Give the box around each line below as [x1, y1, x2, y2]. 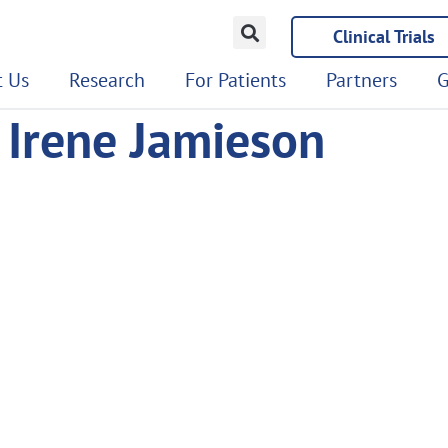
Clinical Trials [333, 25, 435, 48]
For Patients [185, 67, 286, 93]
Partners [326, 67, 397, 93]
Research [69, 67, 145, 93]
